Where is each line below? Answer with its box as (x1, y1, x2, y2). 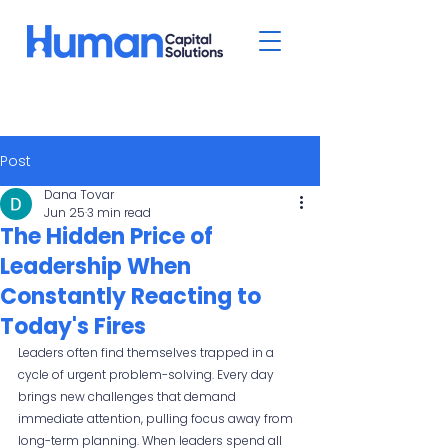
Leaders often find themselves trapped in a (18, 344, 277, 361)
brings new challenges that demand (18, 388, 239, 405)
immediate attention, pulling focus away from (18, 410, 296, 427)
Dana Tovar (44, 186, 114, 203)
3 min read (87, 204, 151, 221)
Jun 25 (44, 204, 85, 221)
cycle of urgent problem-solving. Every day (18, 366, 277, 383)
